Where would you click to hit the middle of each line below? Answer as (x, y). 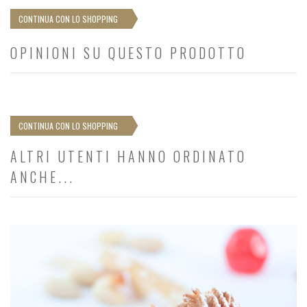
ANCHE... (42, 177)
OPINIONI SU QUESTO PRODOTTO (128, 53)
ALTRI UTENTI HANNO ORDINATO (128, 157)
